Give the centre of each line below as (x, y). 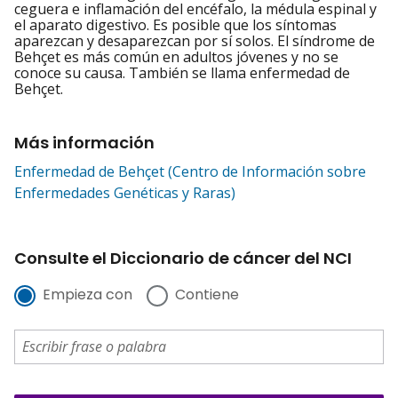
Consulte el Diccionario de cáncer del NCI (183, 259)
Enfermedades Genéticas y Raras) (125, 193)
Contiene (207, 295)
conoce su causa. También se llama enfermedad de (182, 73)
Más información (84, 143)
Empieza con (88, 295)
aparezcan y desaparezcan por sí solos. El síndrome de (195, 41)
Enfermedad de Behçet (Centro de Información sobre (190, 172)
